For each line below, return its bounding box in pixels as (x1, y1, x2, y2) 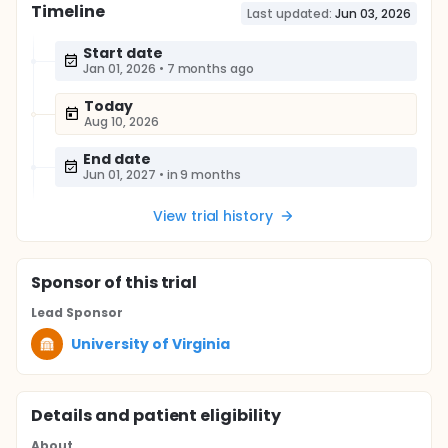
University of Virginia (71, 333, 231, 354)
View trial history (152, 206, 274, 226)
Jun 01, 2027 (83, 166, 156, 183)
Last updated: (246, 5, 333, 22)
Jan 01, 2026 (83, 60, 156, 77)
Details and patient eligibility (31, 404, 282, 427)
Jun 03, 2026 (335, 5, 411, 22)
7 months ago (166, 60, 255, 77)
